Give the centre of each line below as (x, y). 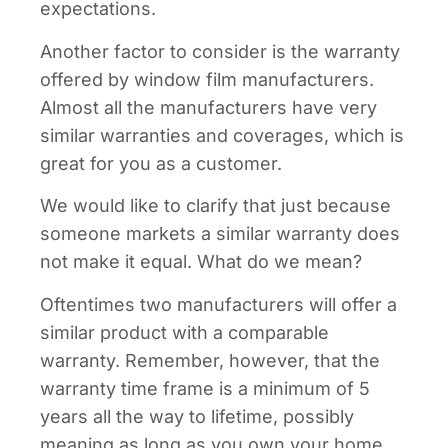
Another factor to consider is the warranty (220, 51)
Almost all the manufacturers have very (208, 107)
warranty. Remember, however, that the (210, 360)
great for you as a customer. (163, 163)
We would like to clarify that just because (215, 206)
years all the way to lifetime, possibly (197, 416)
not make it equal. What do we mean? (201, 262)
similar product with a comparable (184, 332)
